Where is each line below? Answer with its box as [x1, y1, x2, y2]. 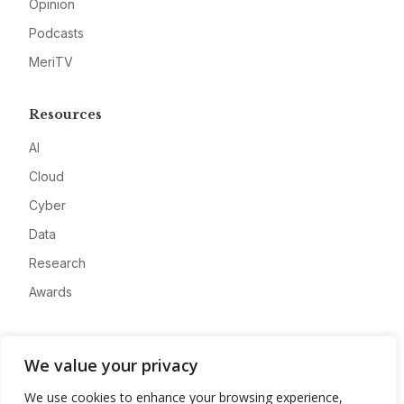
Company [29, 336, 97, 353]
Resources [29, 106, 102, 124]
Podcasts [29, 25, 84, 41]
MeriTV [29, 54, 73, 70]
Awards [29, 284, 72, 300]
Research [29, 255, 86, 271]
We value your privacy [24, 354, 198, 376]
